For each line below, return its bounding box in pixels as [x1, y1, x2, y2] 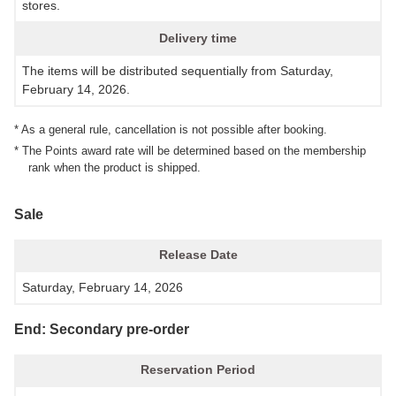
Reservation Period [141, 362, 255, 377]
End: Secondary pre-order [14, 321, 189, 337]
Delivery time [159, 30, 237, 45]
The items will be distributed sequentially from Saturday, [22, 63, 333, 78]
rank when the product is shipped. [28, 160, 201, 174]
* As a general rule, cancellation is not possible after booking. [14, 122, 327, 136]
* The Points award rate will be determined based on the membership [14, 143, 366, 157]
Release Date [158, 247, 238, 262]
